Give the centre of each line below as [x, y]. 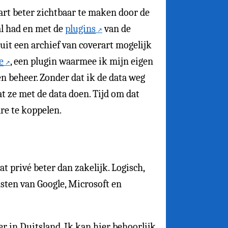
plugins [80, 28]
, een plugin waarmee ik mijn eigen [82, 61]
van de [117, 28]
